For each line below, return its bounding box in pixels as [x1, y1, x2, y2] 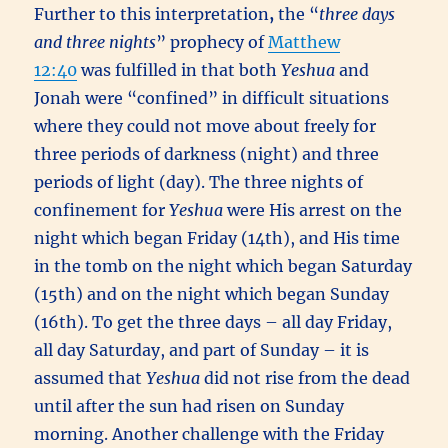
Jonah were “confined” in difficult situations [34, 87, 390, 108]
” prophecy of [156, 31, 269, 52]
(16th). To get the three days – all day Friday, [34, 311, 393, 332]
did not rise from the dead [200, 367, 411, 388]
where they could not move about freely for [34, 115, 377, 136]
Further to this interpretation [34, 3, 270, 24]
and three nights [34, 31, 157, 52]
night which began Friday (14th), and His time [34, 227, 401, 248]
